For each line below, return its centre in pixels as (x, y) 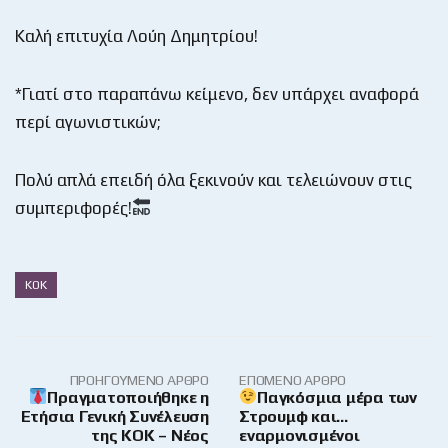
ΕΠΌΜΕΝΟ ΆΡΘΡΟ (293, 379)
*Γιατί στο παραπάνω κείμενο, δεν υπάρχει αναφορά (217, 93)
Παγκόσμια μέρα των (337, 397)
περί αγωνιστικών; (88, 121)
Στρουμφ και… (294, 416)
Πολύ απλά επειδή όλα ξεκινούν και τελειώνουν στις (213, 179)
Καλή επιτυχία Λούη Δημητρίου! (136, 35)
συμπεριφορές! (73, 207)
